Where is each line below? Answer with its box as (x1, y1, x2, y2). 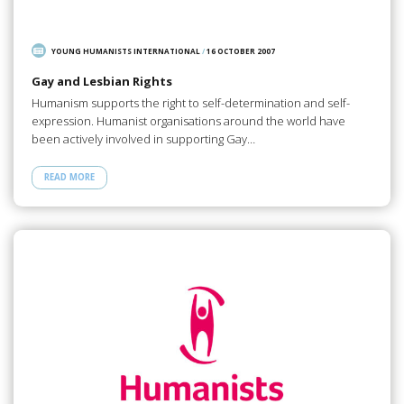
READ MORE (43, 171, 95, 184)
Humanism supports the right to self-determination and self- (31, 95, 350, 112)
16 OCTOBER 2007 (207, 46, 276, 57)
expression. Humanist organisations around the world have (31, 113, 345, 130)
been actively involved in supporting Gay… (31, 131, 255, 148)
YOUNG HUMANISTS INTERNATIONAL (51, 46, 201, 57)
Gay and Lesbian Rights (31, 72, 172, 89)
